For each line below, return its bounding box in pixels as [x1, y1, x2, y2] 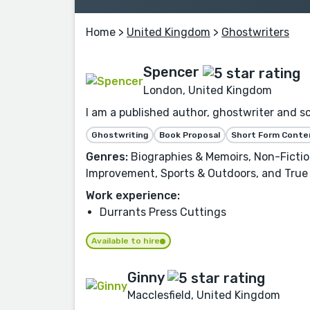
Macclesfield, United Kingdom [127, 288, 280, 302]
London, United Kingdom [143, 83, 272, 97]
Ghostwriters [221, 26, 289, 39]
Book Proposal [159, 129, 220, 140]
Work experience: [86, 188, 180, 202]
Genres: [86, 149, 128, 163]
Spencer [143, 64, 199, 81]
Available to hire [91, 235, 160, 246]
